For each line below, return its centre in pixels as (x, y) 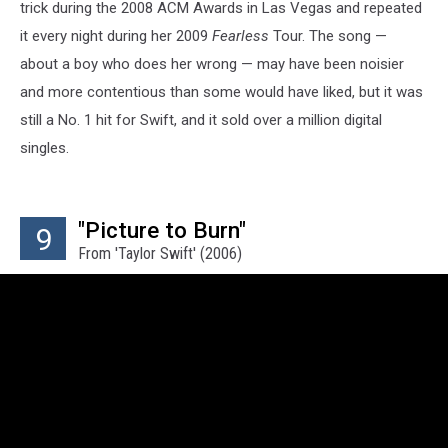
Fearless (240, 36)
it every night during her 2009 (116, 36)
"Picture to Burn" (162, 230)
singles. (44, 148)
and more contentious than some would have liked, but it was (221, 92)
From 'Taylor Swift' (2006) (160, 254)
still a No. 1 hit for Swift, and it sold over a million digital (201, 120)
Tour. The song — (328, 36)
